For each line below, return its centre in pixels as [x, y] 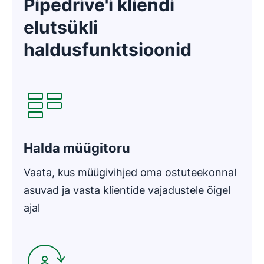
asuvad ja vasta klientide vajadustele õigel [127, 190]
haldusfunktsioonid [108, 49]
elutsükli [61, 27]
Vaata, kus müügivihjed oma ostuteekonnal [130, 172]
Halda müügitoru [77, 148]
